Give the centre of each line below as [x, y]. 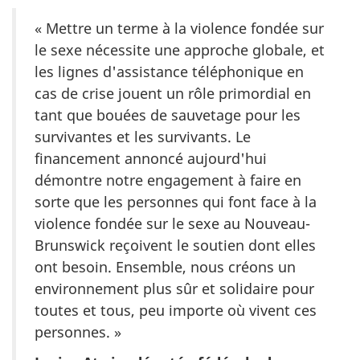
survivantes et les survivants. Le [143, 136]
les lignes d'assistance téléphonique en [169, 71]
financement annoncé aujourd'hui [151, 158]
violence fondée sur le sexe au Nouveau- [172, 223]
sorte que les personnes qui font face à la [176, 201]
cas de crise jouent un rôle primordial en [173, 93]
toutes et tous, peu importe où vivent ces [176, 310]
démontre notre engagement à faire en [168, 180]
